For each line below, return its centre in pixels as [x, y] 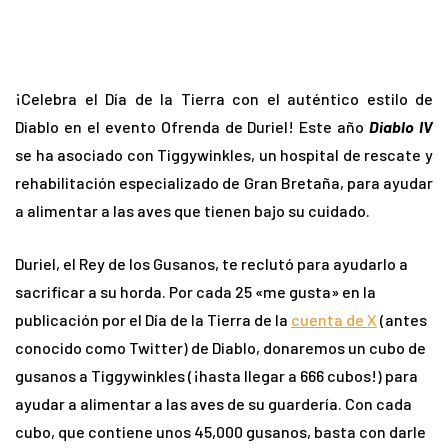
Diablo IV [401, 127]
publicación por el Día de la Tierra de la [153, 320]
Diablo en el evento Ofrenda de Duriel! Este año [192, 127]
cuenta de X [334, 320]
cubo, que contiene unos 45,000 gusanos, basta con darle [220, 432]
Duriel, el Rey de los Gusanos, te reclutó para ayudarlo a [211, 264]
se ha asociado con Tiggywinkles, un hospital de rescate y [224, 155]
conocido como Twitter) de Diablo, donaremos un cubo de [220, 348]
